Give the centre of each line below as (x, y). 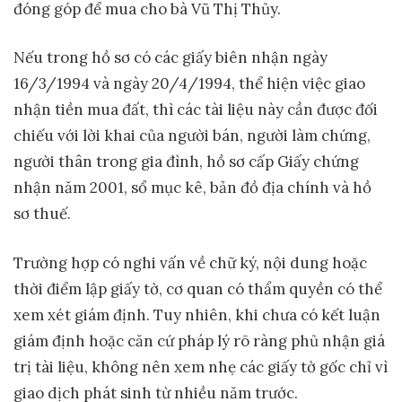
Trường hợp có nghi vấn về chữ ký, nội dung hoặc (190, 262)
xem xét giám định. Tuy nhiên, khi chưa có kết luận (197, 315)
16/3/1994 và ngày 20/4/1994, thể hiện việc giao (189, 84)
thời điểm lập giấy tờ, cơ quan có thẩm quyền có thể (198, 288)
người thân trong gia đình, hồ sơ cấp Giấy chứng (186, 162)
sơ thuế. (42, 214)
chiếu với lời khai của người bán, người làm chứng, (192, 136)
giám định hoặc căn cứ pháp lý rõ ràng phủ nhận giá (199, 341)
